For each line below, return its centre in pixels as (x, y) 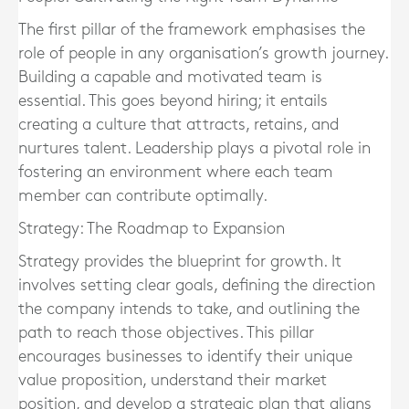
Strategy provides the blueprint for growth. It (180, 262)
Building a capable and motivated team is (170, 78)
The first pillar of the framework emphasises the (192, 30)
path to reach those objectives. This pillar (166, 333)
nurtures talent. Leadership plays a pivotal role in (194, 149)
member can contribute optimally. (143, 196)
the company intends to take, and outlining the (189, 309)
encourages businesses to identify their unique (185, 357)
